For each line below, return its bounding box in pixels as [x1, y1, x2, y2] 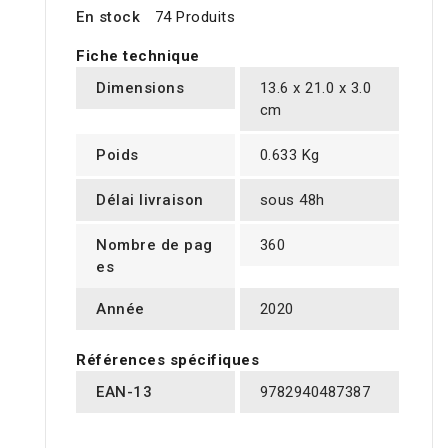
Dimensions [96, 79, 184, 98]
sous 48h [259, 191, 325, 210]
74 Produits [154, 8, 235, 27]
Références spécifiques [76, 351, 259, 370]
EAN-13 [96, 383, 152, 402]
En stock [76, 8, 140, 27]
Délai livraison [96, 191, 204, 210]
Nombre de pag [96, 236, 213, 255]
